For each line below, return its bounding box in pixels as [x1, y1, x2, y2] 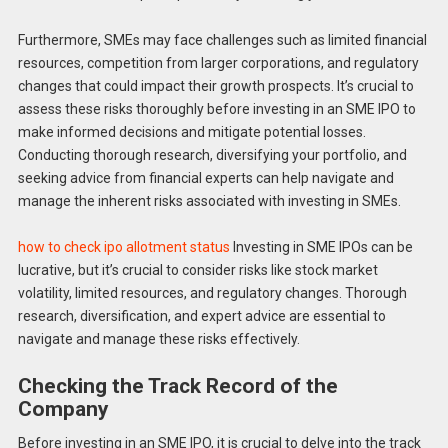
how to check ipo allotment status [17, 239, 230, 256]
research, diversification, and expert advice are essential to [17, 308, 386, 325]
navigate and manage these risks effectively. [17, 331, 300, 348]
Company [17, 397, 109, 422]
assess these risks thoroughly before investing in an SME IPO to [17, 100, 416, 117]
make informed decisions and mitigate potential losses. [17, 123, 366, 140]
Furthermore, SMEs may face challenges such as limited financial [17, 31, 427, 48]
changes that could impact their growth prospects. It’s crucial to [17, 77, 414, 94]
